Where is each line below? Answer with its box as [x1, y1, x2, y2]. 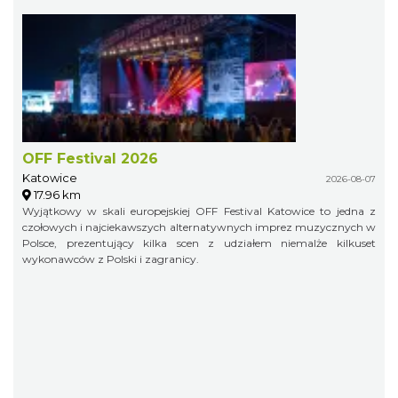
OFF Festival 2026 [22, 149, 158, 167]
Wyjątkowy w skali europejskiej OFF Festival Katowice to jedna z [22, 203, 376, 218]
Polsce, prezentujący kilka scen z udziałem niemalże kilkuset [22, 235, 376, 250]
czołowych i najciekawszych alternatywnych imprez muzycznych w [22, 219, 376, 234]
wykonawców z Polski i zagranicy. [22, 251, 199, 266]
